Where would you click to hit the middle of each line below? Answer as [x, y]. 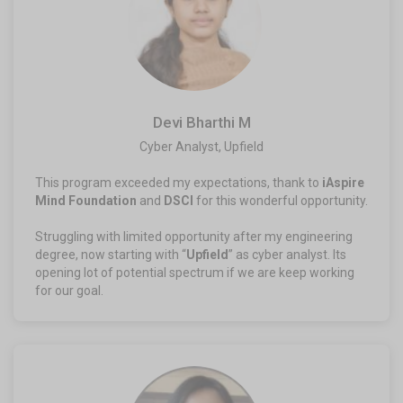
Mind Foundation [86, 200]
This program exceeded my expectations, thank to [179, 182]
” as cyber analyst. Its [287, 254]
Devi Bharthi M [201, 122]
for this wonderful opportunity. [281, 200]
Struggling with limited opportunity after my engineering [194, 236]
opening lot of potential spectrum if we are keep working [195, 272]
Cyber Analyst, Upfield [201, 146]
